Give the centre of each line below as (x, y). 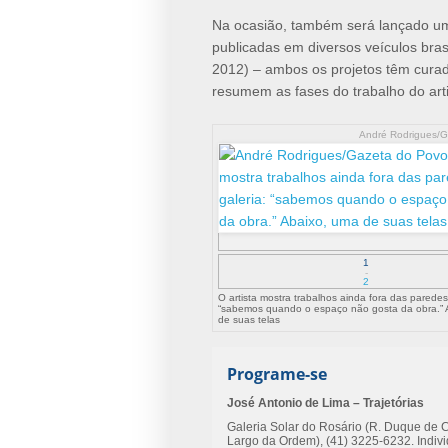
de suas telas (249, 320)
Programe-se (277, 374)
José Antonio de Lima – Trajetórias (325, 403)
